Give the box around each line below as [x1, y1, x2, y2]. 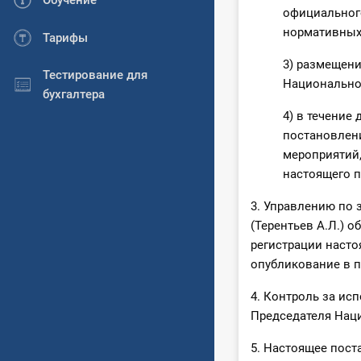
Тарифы [43, 30, 88, 45]
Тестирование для [43, 67, 147, 82]
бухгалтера [43, 86, 105, 102]
